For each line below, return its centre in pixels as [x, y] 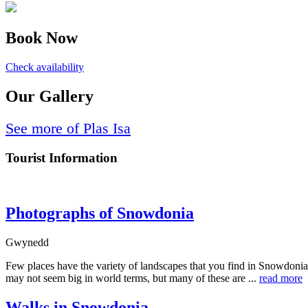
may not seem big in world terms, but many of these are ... [132, 278]
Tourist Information [62, 157]
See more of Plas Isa [68, 128]
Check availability [45, 67]
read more [281, 278]
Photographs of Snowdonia [100, 213]
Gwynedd [27, 243]
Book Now [42, 38]
